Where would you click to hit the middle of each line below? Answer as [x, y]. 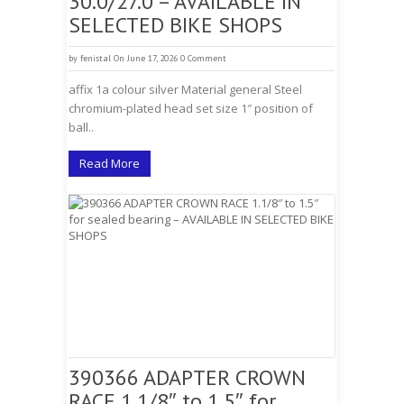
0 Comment [203, 58]
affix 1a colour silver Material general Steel [185, 89]
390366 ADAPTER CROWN [187, 377]
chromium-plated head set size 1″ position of [191, 108]
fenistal [96, 58]
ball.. [81, 127]
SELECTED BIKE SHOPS [175, 25]
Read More [110, 163]
